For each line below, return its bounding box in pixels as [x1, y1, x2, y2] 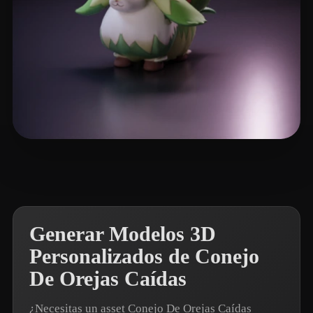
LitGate [46, 156, 82, 168]
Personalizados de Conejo [29, 245, 259, 268]
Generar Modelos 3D [29, 222, 216, 246]
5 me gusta [82, 156, 130, 168]
